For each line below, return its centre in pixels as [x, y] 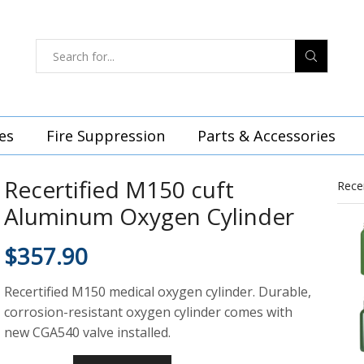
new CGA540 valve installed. [87, 333]
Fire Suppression [106, 136]
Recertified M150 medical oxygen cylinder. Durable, [158, 292]
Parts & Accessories [266, 136]
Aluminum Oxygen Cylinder [149, 217]
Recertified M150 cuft [119, 190]
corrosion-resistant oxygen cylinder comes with [148, 312]
